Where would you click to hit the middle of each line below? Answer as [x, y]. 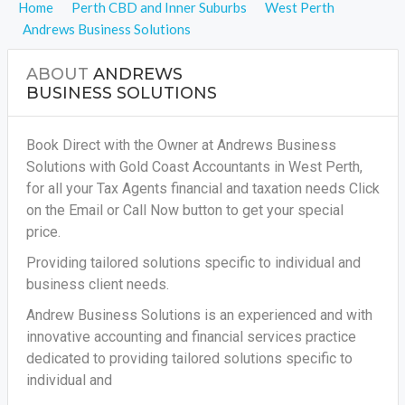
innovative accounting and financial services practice [191, 337]
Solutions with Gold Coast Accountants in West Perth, [194, 167]
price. [43, 232]
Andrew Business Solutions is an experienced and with [199, 315]
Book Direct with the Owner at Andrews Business [181, 145]
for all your [59, 188]
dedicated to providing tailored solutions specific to [189, 358]
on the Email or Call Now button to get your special [184, 210]
